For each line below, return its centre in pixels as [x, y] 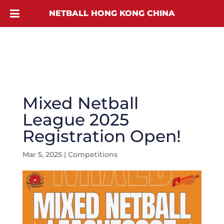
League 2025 [75, 119]
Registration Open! [101, 136]
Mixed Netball [80, 103]
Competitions [92, 154]
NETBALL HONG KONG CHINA [112, 13]
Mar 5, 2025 [42, 154]
